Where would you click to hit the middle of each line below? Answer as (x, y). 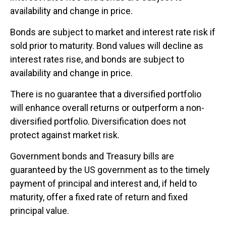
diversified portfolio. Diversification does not (98, 122)
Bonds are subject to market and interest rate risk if (113, 32)
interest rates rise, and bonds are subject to (97, 60)
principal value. (41, 211)
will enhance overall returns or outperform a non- (107, 108)
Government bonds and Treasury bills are (92, 156)
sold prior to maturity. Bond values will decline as (107, 46)
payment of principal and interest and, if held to (103, 184)
